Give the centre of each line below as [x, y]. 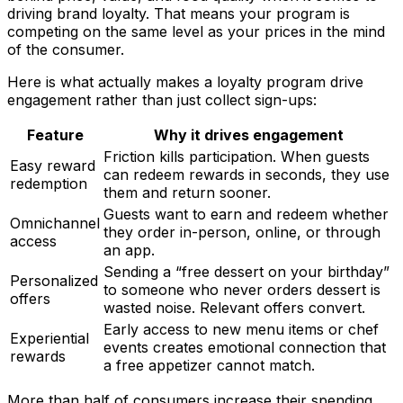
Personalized [54, 281]
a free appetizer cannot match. [209, 366]
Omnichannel [55, 224]
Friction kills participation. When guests [237, 157]
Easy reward [53, 166]
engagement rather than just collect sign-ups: [162, 100]
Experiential [49, 339]
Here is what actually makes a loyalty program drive [185, 82]
